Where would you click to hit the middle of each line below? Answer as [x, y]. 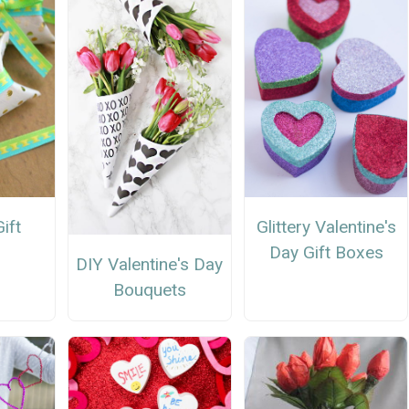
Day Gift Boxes [326, 252]
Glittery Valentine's [326, 226]
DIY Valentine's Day [150, 265]
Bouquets [149, 290]
